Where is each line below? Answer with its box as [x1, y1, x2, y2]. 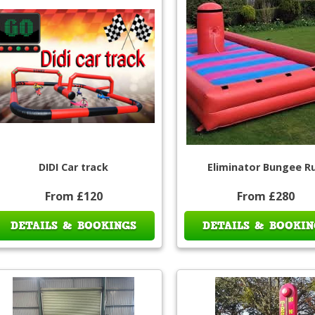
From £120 [44, 188, 103, 205]
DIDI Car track [39, 160, 109, 174]
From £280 [236, 188, 295, 205]
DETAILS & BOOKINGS [11, 218, 137, 234]
